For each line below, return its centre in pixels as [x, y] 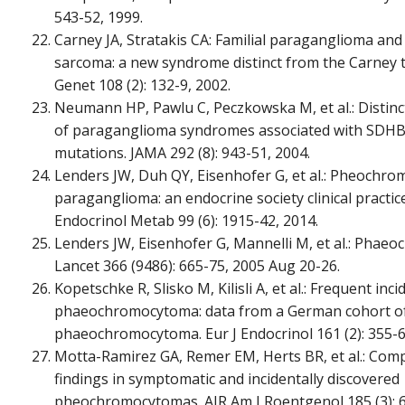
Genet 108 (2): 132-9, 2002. [142, 85]
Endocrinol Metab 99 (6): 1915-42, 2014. [186, 220]
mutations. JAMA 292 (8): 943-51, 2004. [182, 152]
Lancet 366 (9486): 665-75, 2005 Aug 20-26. [197, 265]
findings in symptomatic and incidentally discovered [227, 378]
